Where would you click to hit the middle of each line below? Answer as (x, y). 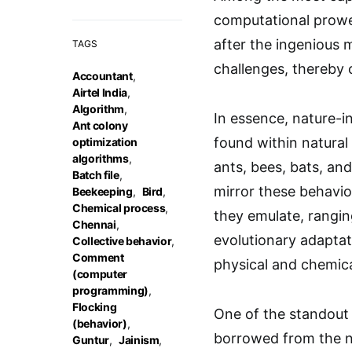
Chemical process (119, 208)
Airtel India (100, 92)
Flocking (95, 307)
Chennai (94, 224)
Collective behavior (122, 241)
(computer (100, 274)
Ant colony (100, 125)
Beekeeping (103, 191)
